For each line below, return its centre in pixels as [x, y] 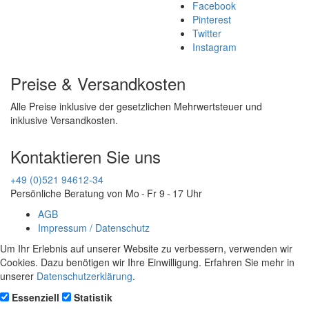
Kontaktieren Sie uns [86, 156]
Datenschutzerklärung [84, 276]
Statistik [93, 297]
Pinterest [212, 19]
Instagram [215, 47]
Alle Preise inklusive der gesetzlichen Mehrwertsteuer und [136, 106]
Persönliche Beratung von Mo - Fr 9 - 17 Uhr [106, 193]
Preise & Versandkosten [98, 83]
